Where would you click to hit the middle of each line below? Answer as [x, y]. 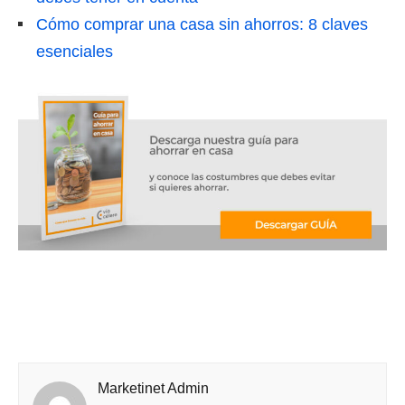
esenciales [75, 52]
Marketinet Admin [153, 389]
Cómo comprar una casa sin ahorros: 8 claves [202, 25]
